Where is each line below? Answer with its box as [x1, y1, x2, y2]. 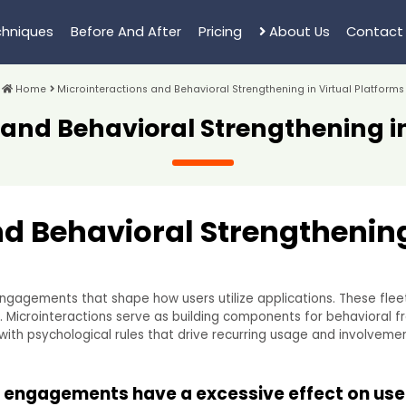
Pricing [198, 22, 242, 41]
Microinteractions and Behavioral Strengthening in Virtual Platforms [54, 82, 404, 96]
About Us [265, 22, 330, 41]
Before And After [70, 22, 181, 41]
